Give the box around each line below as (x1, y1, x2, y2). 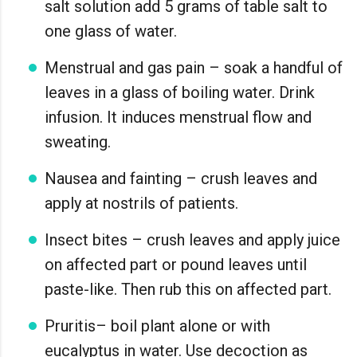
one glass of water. (45, 21, 177, 41)
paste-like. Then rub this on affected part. (45, 279, 331, 299)
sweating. (45, 131, 111, 151)
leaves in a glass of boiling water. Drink (45, 82, 315, 102)
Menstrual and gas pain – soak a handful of (45, 57, 343, 77)
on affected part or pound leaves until (45, 254, 307, 274)
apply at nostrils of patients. (45, 193, 238, 213)
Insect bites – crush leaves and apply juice (45, 229, 340, 249)
